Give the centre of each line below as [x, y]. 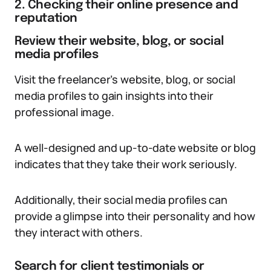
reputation [46, 18]
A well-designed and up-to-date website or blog [135, 148]
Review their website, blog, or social [119, 41]
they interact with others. [79, 232]
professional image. [64, 112]
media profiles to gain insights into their [114, 96]
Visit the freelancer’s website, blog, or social [125, 79]
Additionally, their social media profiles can [121, 200]
